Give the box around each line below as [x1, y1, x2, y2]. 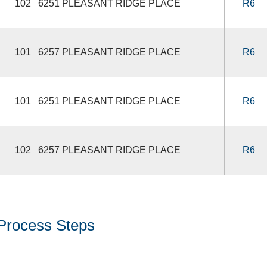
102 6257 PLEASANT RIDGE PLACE [14, 144, 181, 155]
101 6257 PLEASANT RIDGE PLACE [14, 46, 181, 57]
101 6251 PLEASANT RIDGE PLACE [14, 95, 181, 106]
